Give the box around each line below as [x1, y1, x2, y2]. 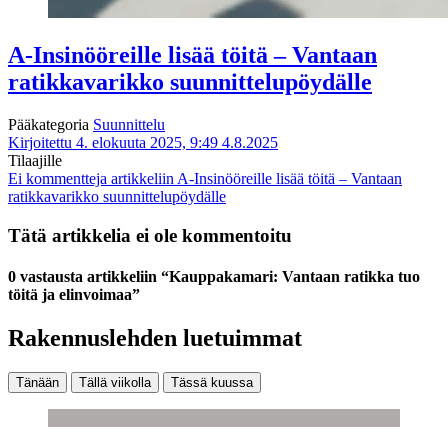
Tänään [16, 375, 59, 391]
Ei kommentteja [8, 169, 107, 187]
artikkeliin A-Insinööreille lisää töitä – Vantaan [107, 169, 402, 187]
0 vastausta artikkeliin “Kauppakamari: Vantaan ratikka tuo [8, 267, 420, 285]
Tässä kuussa [171, 375, 253, 391]
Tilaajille [8, 151, 62, 169]
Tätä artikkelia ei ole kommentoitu [8, 224, 292, 246]
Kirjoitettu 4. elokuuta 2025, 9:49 [8, 133, 218, 151]
